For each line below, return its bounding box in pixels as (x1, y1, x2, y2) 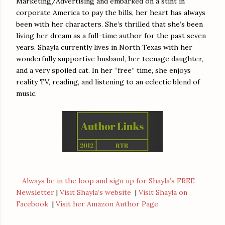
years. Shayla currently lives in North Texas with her (16, 42, 192, 52)
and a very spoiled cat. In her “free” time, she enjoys (16, 65, 191, 75)
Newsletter (16, 187, 54, 197)
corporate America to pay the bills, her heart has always (16, 8, 205, 17)
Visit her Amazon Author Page (56, 199, 158, 208)
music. (16, 88, 37, 98)
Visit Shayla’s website (60, 187, 131, 197)
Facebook (16, 199, 48, 208)
